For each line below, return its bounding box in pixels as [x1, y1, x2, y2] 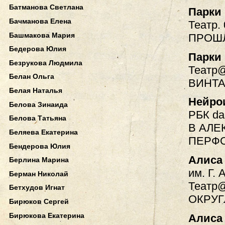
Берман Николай [9, 169, 68, 178]
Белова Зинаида [9, 100, 68, 108]
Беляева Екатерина [9, 128, 78, 136]
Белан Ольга [9, 72, 54, 81]
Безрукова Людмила [9, 58, 82, 67]
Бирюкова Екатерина [9, 211, 84, 219]
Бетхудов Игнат [9, 183, 65, 192]
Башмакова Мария [9, 31, 75, 39]
